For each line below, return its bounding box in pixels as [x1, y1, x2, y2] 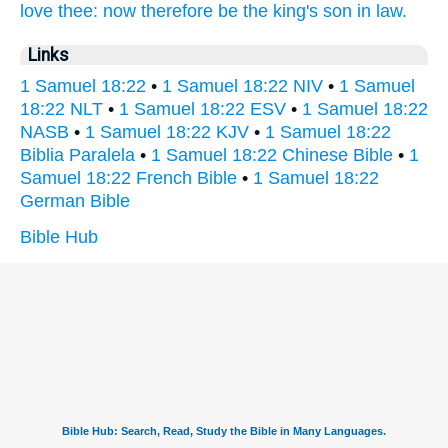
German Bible [20, 191, 130, 211]
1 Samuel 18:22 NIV [162, 76, 323, 96]
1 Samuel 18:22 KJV [85, 122, 249, 142]
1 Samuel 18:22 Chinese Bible [151, 145, 393, 165]
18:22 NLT [20, 99, 103, 119]
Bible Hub [20, 227, 98, 247]
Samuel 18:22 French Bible [20, 168, 237, 188]
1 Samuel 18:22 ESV [119, 99, 286, 119]
